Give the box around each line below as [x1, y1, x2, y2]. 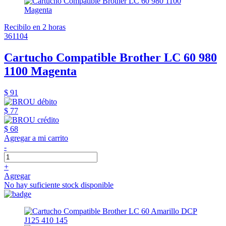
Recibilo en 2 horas [4, 23, 66, 32]
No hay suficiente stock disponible [4, 181, 114, 190]
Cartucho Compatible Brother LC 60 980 [4, 51, 217, 65]
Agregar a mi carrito [4, 134, 68, 143]
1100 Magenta [4, 65, 77, 78]
